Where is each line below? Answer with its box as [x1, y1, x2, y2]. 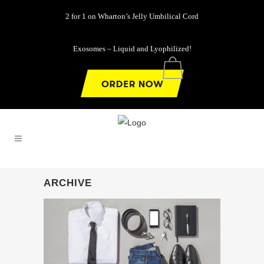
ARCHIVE [44, 177, 92, 189]
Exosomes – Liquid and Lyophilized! [72, 44, 192, 53]
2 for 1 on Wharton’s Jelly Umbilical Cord [65, 12, 199, 21]
